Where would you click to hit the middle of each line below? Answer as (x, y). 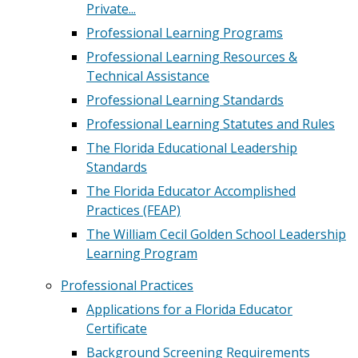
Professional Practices (127, 285)
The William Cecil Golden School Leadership (216, 234)
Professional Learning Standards (185, 100)
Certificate (117, 328)
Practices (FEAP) (133, 210)
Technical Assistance (148, 76)
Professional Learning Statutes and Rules (211, 124)
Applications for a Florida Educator (189, 309)
